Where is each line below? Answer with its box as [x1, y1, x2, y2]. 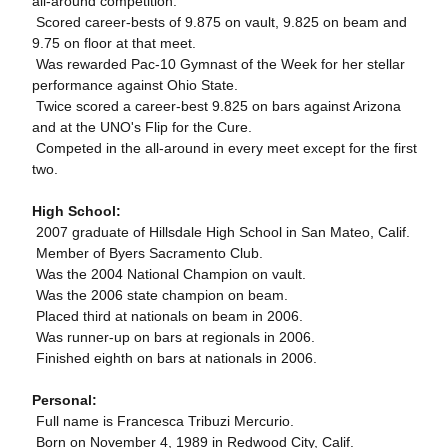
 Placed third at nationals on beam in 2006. [31, 308, 303, 324]
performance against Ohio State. [31, 77, 238, 93]
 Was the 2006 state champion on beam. [31, 287, 288, 303]
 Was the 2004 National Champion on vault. [31, 266, 306, 282]
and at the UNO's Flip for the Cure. [31, 119, 252, 135]
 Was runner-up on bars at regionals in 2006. [31, 329, 315, 345]
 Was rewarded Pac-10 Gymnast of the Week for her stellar [31, 56, 405, 72]
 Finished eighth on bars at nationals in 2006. [31, 350, 317, 366]
